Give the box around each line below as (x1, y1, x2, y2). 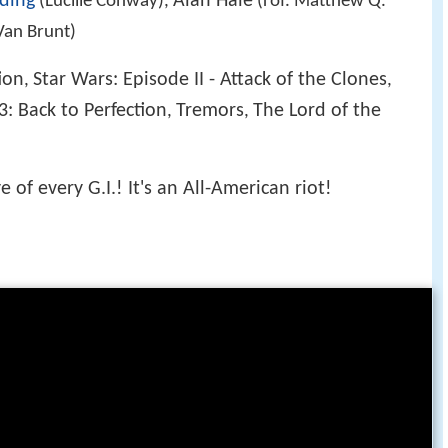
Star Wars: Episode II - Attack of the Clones (33, 69, 387, 90)
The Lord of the (253, 100, 381, 121)
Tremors (176, 100, 244, 121)
